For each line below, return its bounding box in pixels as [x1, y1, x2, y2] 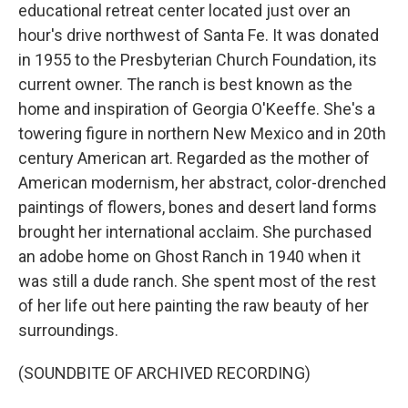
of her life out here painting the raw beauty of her [18, 296, 369, 315]
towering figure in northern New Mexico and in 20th [18, 124, 386, 143]
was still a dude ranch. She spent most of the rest [18, 271, 376, 291]
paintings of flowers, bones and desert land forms [18, 198, 377, 217]
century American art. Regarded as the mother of [18, 148, 370, 168]
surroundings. [18, 321, 118, 340]
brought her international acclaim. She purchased [18, 222, 372, 241]
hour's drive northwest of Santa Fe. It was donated [18, 25, 379, 45]
